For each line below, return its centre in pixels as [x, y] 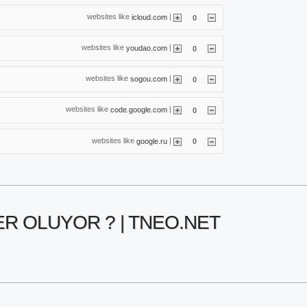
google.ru [152, 141]
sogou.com [149, 78]
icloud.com [149, 17]
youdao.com [147, 48]
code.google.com [139, 109]
